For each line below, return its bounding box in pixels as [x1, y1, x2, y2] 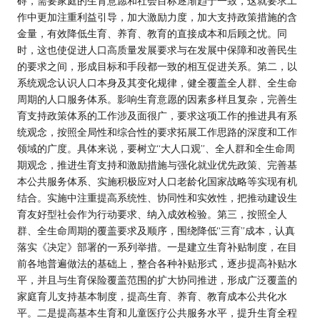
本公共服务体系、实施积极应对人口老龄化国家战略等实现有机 [17, 174, 297, 188]
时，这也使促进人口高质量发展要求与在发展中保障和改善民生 [17, 43, 297, 56]
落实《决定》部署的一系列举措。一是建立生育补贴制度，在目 [17, 240, 297, 254]
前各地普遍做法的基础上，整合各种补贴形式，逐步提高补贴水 [17, 256, 297, 270]
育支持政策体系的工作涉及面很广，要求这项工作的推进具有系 [17, 109, 297, 122]
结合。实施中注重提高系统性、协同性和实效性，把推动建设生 [17, 191, 297, 204]
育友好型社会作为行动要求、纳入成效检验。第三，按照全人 [17, 207, 287, 221]
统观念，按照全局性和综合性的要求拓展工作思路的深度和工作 [17, 125, 297, 139]
